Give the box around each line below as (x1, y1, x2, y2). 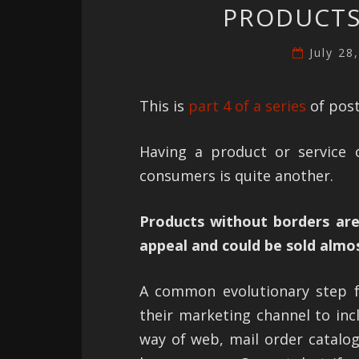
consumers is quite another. (139, 166, 333, 186)
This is (139, 96, 188, 116)
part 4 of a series (188, 96, 306, 116)
